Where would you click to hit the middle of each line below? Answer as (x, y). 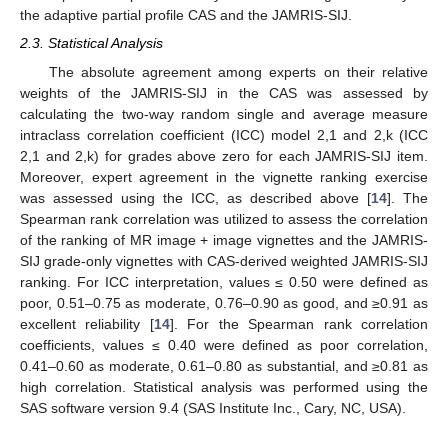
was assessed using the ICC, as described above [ (195, 197)
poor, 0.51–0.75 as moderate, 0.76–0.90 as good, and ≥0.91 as (224, 302)
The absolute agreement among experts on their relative (238, 71)
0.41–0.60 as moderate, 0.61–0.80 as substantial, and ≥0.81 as (224, 365)
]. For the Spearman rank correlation (299, 323)
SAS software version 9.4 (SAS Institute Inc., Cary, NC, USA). (213, 407)
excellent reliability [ (87, 323)
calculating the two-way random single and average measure (224, 113)
